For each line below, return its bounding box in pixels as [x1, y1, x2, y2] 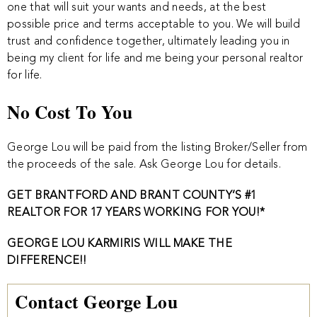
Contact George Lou [15, 288, 178, 315]
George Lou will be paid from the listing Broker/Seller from [7, 142, 308, 154]
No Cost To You [7, 98, 132, 125]
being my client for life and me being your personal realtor [7, 53, 304, 64]
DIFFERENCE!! [7, 255, 87, 267]
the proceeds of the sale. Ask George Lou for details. [7, 159, 281, 171]
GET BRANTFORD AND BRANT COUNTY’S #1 [7, 190, 257, 202]
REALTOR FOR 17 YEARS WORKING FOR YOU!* [7, 207, 265, 219]
